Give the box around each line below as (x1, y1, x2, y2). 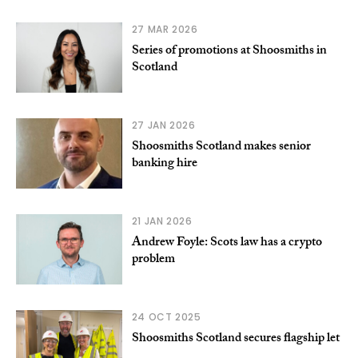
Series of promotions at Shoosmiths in (131, 40, 327, 62)
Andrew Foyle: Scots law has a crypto (131, 232, 322, 254)
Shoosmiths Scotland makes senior (131, 136, 311, 158)
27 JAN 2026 (131, 117, 196, 132)
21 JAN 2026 (131, 213, 193, 228)
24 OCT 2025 (131, 309, 201, 324)
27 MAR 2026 (131, 22, 198, 36)
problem (131, 249, 175, 271)
